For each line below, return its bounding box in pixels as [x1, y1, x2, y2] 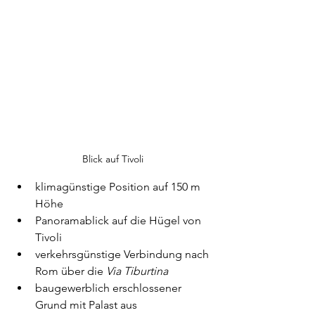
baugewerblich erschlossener [35, 281, 184, 295]
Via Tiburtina [106, 264, 168, 278]
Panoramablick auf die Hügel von [35, 213, 204, 227]
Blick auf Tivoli [82, 152, 143, 165]
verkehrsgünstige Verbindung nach [35, 247, 212, 261]
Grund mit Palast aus [35, 297, 140, 311]
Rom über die [35, 264, 106, 278]
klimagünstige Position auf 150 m [35, 179, 203, 193]
